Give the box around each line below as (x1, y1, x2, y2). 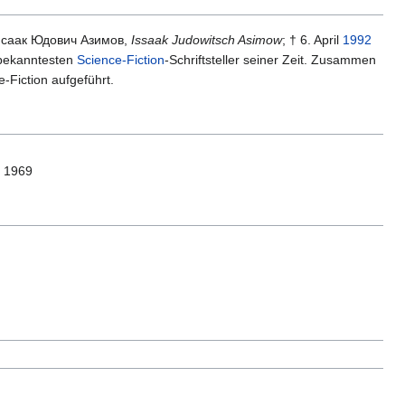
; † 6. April (282, 33, 343, 48)
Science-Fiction (77, 52, 165, 68)
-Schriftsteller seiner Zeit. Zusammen (165, 52, 376, 68)
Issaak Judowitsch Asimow (131, 33, 282, 48)
